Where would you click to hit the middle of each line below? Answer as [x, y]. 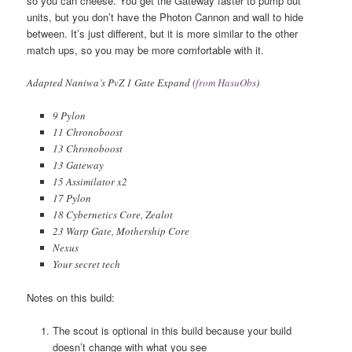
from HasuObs [226, 82]
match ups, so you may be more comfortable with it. [146, 49]
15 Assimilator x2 [90, 181]
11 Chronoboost [87, 132]
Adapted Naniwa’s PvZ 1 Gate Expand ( [112, 82]
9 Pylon [69, 115]
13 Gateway [78, 165]
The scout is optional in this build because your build [172, 331]
